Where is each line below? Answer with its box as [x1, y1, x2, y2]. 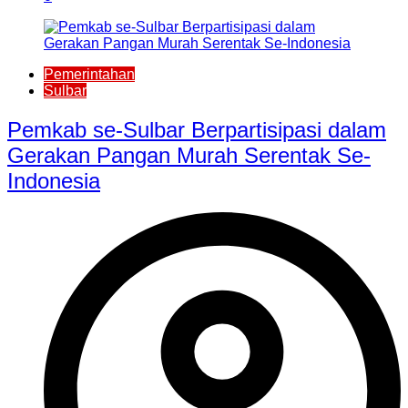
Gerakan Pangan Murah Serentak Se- [7, 142, 371, 168]
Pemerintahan [44, 66, 135, 82]
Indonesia [7, 168, 100, 193]
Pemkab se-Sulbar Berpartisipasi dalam [7, 117, 386, 142]
